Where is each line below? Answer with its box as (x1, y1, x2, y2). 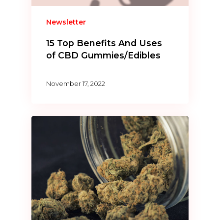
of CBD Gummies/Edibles (46, 50, 161, 61)
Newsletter (46, 18, 86, 27)
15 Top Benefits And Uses (46, 38, 163, 49)
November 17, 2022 (46, 79, 106, 87)
